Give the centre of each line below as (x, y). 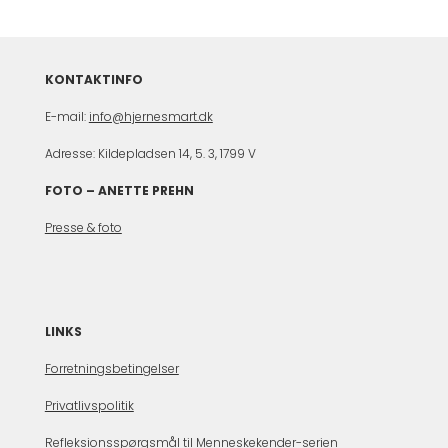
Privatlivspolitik (89, 405)
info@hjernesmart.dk (150, 116)
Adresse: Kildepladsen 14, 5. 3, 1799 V (150, 153)
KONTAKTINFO (93, 79)
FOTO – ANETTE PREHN (119, 190)
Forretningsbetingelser (111, 368)
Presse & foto (83, 227)
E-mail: (66, 116)
